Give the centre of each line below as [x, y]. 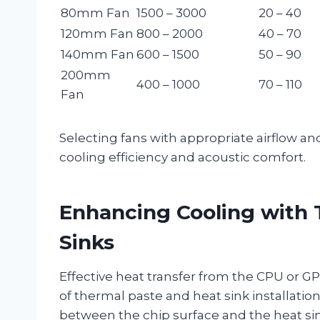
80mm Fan [95, 12]
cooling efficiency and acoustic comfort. [182, 157]
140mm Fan [97, 54]
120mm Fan [97, 33]
